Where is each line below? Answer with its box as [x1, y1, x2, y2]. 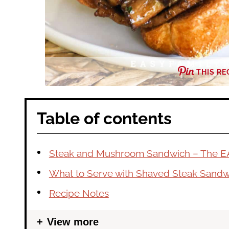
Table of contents [37, 108, 172, 128]
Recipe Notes [49, 187, 109, 199]
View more [47, 216, 99, 227]
